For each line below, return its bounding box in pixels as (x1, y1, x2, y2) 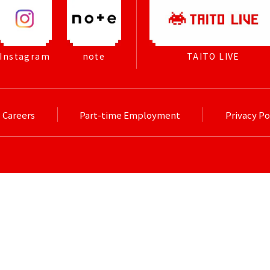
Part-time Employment (80, 108, 181, 122)
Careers (2, 108, 35, 122)
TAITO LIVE (186, 50, 240, 62)
